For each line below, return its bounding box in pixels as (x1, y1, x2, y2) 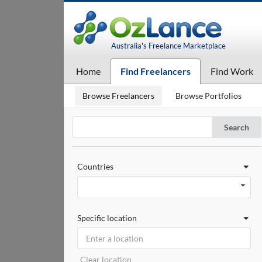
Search (224, 122, 250, 132)
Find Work (210, 65, 253, 77)
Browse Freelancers (82, 91, 154, 101)
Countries (77, 161, 113, 172)
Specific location (77, 213, 137, 223)
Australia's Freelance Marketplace (111, 41, 226, 50)
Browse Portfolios (175, 91, 242, 101)
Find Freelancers (120, 65, 191, 77)
